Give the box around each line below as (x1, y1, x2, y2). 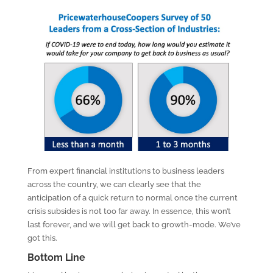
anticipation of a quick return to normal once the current (27, 193, 238, 203)
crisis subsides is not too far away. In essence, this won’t (27, 207, 231, 216)
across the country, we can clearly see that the (27, 180, 201, 190)
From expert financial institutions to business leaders (27, 166, 224, 176)
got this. (27, 233, 57, 243)
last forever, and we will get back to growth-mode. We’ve (27, 220, 241, 230)
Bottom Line (27, 252, 85, 264)
